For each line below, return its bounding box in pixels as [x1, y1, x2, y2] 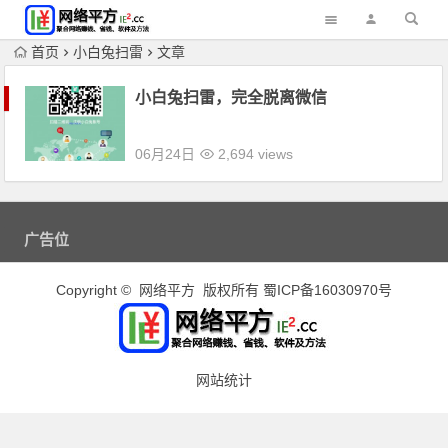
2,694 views [214, 146, 294, 162]
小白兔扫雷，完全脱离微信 [135, 89, 328, 106]
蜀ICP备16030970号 [263, 282, 392, 298]
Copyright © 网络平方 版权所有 [56, 282, 263, 298]
